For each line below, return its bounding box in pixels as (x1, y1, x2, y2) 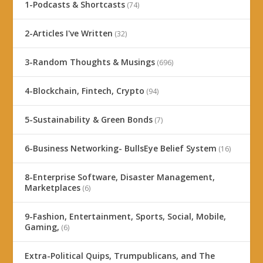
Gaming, (25, 221, 60, 233)
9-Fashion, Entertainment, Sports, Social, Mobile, (25, 211, 227, 222)
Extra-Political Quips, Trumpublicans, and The (25, 250, 215, 262)
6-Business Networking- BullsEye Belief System (25, 143, 217, 154)
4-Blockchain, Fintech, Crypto (25, 85, 145, 97)
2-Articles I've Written (25, 28, 113, 39)
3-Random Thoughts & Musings (25, 56, 156, 68)
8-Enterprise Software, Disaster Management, (25, 171, 215, 183)
